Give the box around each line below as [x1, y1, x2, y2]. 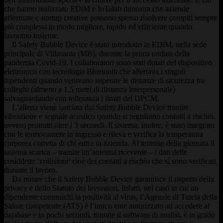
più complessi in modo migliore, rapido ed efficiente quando [4, 22, 192, 31]
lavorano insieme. [4, 31, 59, 40]
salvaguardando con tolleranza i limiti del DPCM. [4, 94, 159, 103]
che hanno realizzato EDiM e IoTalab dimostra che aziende [4, 4, 189, 13]
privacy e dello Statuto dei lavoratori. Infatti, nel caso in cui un [4, 183, 199, 192]
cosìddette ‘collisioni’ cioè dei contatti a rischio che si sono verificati [4, 156, 216, 165]
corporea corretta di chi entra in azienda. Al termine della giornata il [4, 138, 215, 147]
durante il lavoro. [4, 165, 57, 174]
